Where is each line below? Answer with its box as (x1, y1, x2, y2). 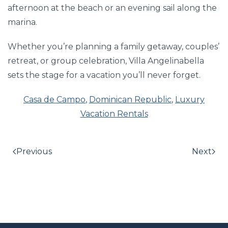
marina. (8, 17, 37, 27)
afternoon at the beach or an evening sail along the (8, 3, 217, 13)
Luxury (175, 94, 205, 104)
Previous (16, 146, 52, 156)
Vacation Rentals (80, 108, 148, 119)
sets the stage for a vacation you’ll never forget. (8, 70, 201, 80)
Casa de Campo (23, 94, 85, 104)
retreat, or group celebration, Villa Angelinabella (8, 55, 204, 66)
